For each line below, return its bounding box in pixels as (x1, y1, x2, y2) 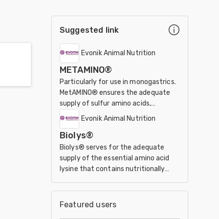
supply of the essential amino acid (60, 154, 170, 162)
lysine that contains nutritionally (60, 165, 165, 173)
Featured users (60, 200, 117, 209)
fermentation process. (60, 186, 133, 195)
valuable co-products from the (60, 175, 159, 184)
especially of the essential (60, 110, 144, 118)
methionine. (60, 121, 98, 129)
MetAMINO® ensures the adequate (60, 88, 170, 97)
